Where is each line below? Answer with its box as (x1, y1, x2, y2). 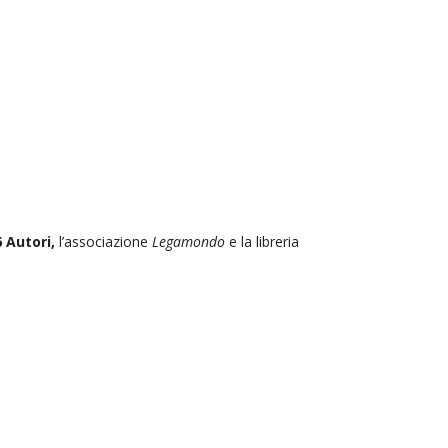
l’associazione (55, 231, 149, 251)
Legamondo (148, 231, 226, 251)
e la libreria (225, 231, 300, 251)
